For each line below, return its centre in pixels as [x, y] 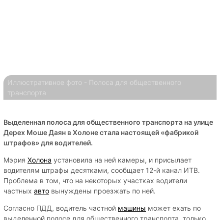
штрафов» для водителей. [48, 142]
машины [132, 208]
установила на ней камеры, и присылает [122, 160]
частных [19, 191]
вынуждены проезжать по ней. [102, 191]
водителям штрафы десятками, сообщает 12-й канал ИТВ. [102, 170]
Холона [40, 160]
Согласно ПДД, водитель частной [61, 208]
